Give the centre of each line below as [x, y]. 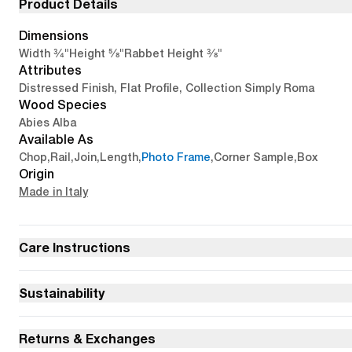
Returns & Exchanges [87, 338]
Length [119, 157]
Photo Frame [176, 157]
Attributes [50, 70]
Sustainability [62, 293]
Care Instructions [75, 247]
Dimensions [54, 36]
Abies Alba [48, 123]
